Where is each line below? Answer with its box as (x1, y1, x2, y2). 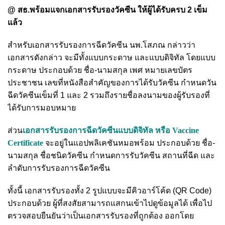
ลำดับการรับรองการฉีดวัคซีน (8, 163, 110, 172)
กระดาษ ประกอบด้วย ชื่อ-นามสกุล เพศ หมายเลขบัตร (8, 65, 192, 74)
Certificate (8, 138, 43, 147)
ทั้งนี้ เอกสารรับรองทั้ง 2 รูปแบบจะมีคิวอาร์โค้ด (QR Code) (8, 186, 211, 195)
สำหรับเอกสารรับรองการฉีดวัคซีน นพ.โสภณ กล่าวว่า (8, 40, 195, 49)
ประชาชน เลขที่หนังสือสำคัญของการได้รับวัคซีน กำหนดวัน (8, 78, 216, 87)
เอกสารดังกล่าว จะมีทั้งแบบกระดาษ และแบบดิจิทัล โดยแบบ (8, 53, 215, 62)
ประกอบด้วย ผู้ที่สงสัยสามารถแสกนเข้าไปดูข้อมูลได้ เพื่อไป (8, 198, 212, 207)
